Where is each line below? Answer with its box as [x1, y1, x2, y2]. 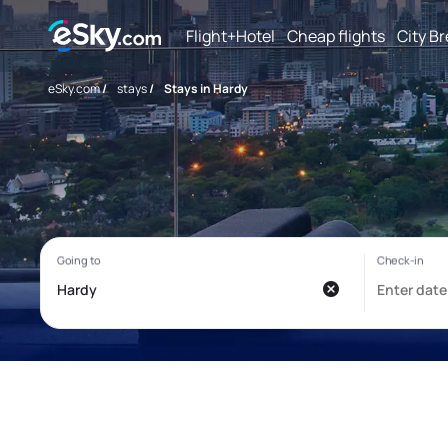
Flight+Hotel [186, 24, 275, 47]
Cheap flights [287, 24, 385, 47]
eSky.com [48, 80, 100, 97]
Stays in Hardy [164, 80, 248, 97]
